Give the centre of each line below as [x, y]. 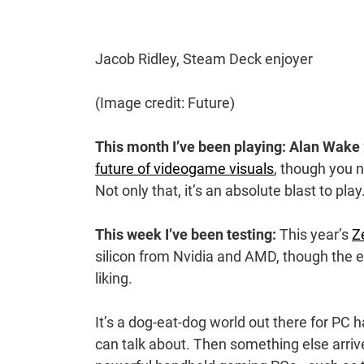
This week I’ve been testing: [186, 235]
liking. [114, 279]
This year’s [314, 235]
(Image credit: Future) [165, 103]
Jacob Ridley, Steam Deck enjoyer [204, 59]
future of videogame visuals [184, 169]
